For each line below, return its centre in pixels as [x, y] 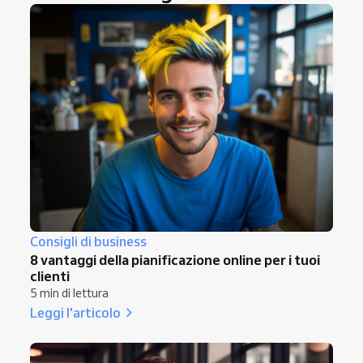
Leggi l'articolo [75, 312]
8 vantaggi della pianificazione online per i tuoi [175, 259]
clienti [50, 275]
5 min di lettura [69, 293]
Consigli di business [88, 241]
